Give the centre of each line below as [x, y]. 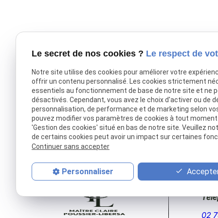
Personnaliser [87, 172]
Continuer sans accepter [71, 146]
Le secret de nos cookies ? [89, 54]
